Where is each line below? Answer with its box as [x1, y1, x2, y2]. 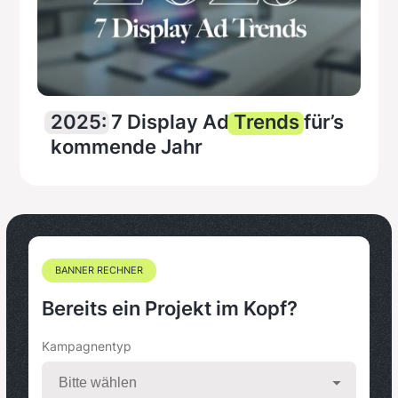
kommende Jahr [51, 132, 203, 161]
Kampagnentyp [42, 338, 131, 355]
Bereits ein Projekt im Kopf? [42, 294, 298, 322]
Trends [234, 107, 299, 136]
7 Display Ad [107, 107, 234, 136]
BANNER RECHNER [55, 263, 143, 278]
